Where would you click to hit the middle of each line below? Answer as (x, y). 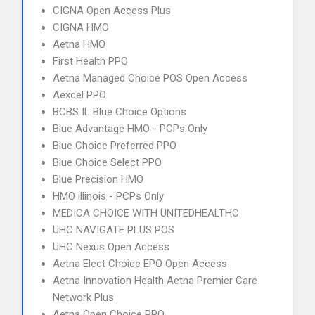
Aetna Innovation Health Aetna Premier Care (155, 281)
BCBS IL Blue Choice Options (120, 112)
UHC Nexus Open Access (111, 247)
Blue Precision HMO (98, 179)
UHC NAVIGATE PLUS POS (114, 230)
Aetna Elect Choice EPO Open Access (140, 264)
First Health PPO (90, 61)
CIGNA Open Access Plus (112, 11)
